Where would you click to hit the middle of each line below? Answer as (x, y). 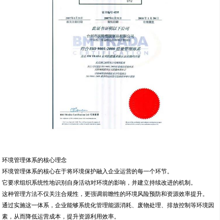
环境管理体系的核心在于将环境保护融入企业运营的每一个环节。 (88, 172)
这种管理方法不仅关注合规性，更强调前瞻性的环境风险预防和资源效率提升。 (105, 194)
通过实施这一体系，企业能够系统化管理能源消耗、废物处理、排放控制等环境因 (108, 206)
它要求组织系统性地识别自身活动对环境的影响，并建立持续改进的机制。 (99, 183)
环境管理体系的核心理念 (35, 160)
